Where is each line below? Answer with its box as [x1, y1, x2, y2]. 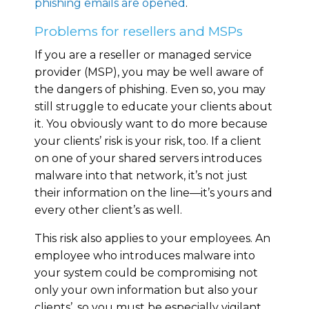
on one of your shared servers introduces [34, 151, 261, 165]
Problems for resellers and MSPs [34, 23, 243, 39]
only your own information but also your [34, 283, 258, 297]
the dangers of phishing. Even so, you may [34, 82, 266, 96]
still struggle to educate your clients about [34, 99, 272, 113]
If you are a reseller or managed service [34, 48, 252, 61]
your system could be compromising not [34, 266, 258, 279]
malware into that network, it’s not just [34, 168, 248, 182]
